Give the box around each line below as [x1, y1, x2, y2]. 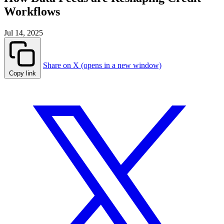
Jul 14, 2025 [4, 28, 43, 37]
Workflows [4, 5, 60, 18]
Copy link [9, 69, 36, 77]
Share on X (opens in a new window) [43, 61, 161, 70]
